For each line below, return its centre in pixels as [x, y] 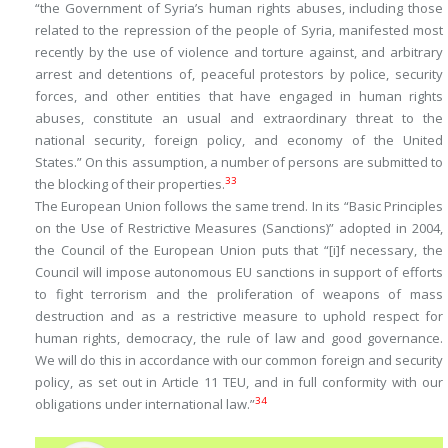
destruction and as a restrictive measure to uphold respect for [239, 316]
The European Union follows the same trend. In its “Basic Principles [239, 206]
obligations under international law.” [145, 404]
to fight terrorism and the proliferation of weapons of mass [239, 294]
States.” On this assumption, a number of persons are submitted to [239, 162]
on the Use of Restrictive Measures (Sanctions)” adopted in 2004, [239, 228]
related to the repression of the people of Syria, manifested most [239, 30]
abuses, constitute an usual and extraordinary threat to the [239, 118]
